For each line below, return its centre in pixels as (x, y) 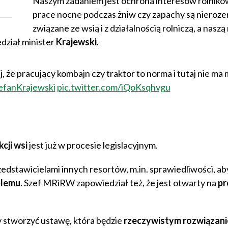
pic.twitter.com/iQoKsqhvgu (113, 87)
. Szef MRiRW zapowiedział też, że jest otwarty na (119, 183)
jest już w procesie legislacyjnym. (92, 145)
